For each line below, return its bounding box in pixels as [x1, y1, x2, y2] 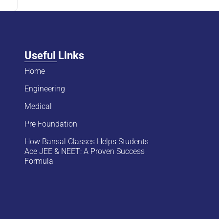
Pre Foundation [24, 119, 78, 129]
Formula [24, 156, 54, 166]
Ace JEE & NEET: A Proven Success [24, 147, 145, 156]
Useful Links [24, 49, 85, 62]
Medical [24, 102, 52, 111]
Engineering [24, 84, 66, 93]
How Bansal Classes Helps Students [24, 137, 149, 146]
